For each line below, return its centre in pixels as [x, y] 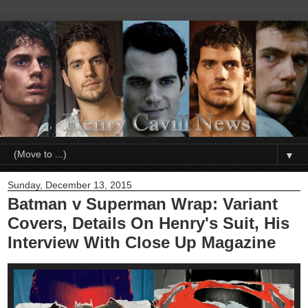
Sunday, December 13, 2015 [70, 185]
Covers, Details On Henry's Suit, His [148, 223]
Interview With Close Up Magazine [142, 243]
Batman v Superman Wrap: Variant [143, 204]
